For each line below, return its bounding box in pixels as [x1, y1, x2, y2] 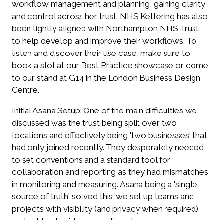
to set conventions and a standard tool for [12, 155, 170, 165]
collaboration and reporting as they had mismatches [12, 167, 208, 177]
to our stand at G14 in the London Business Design [12, 73, 200, 83]
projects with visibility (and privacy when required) [12, 204, 198, 214]
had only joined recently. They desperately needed [12, 142, 204, 153]
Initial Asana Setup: [12, 106, 82, 116]
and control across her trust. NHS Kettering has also [12, 11, 208, 22]
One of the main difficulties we [83, 106, 197, 116]
